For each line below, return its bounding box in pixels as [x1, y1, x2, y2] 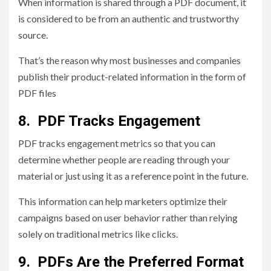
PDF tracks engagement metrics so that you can [18, 137, 215, 149]
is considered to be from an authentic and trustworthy [18, 13, 239, 25]
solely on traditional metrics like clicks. [18, 228, 178, 240]
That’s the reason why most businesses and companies [18, 54, 241, 67]
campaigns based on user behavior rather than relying [18, 212, 238, 224]
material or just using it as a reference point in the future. [18, 170, 248, 182]
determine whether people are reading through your [18, 154, 230, 166]
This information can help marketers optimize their [18, 195, 227, 207]
